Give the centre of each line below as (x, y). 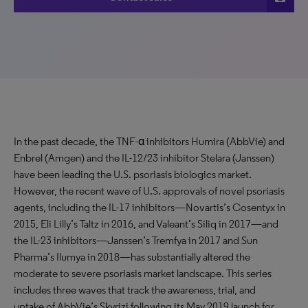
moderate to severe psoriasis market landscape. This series (143, 273)
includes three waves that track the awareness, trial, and (135, 290)
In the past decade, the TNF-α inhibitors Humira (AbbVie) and (149, 141)
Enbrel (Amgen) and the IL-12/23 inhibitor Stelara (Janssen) (144, 158)
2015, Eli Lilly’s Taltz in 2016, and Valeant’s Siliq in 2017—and (146, 224)
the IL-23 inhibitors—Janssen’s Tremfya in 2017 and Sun (136, 240)
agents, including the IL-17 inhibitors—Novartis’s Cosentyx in (150, 207)
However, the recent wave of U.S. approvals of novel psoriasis (149, 191)
